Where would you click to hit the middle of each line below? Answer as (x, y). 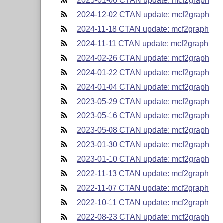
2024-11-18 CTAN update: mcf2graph (142, 29)
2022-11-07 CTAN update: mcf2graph (142, 188)
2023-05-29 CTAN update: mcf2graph (143, 101)
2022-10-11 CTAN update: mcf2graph (142, 202)
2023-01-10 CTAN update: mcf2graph (143, 159)
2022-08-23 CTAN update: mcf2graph (143, 217)
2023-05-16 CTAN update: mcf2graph (143, 115)
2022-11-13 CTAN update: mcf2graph (142, 173)
